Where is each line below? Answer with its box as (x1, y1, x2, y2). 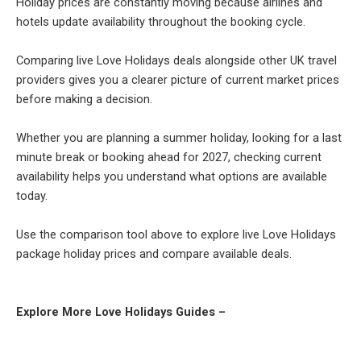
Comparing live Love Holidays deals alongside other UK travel (16, 53, 337, 68)
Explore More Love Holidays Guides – (16, 305, 226, 320)
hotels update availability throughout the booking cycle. (16, 15, 305, 30)
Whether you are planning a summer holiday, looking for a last (16, 131, 342, 146)
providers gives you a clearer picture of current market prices (16, 73, 339, 88)
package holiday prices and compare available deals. (16, 247, 292, 262)
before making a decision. (16, 92, 152, 107)
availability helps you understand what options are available (16, 169, 327, 185)
